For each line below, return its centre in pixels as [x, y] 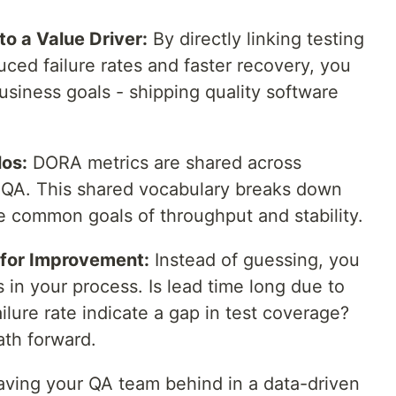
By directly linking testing [256, 39]
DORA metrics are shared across [164, 163]
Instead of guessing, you [255, 260]
